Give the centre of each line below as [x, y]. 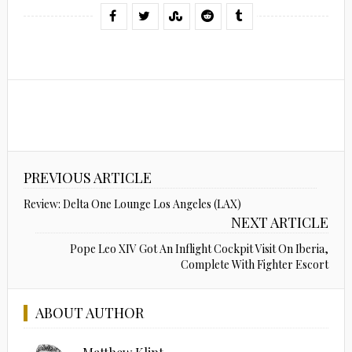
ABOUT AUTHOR [89, 312]
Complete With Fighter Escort [255, 264]
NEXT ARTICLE [280, 222]
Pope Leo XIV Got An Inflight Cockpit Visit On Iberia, [200, 248]
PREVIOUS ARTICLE [87, 177]
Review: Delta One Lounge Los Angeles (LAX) [132, 203]
